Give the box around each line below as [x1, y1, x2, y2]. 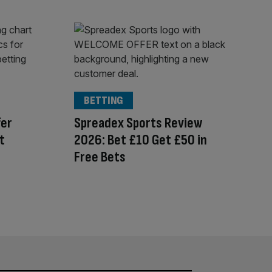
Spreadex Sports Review [74, 114, 202, 132]
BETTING [84, 94, 123, 107]
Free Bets [74, 148, 126, 166]
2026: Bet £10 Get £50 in [74, 131, 207, 149]
